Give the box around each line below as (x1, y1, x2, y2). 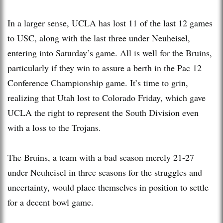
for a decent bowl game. (7, 196, 94, 208)
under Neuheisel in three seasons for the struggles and (7, 166, 202, 178)
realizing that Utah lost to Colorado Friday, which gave (7, 91, 206, 104)
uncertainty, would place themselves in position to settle (7, 181, 209, 193)
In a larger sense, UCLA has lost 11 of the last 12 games (7, 16, 213, 29)
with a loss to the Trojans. (7, 121, 101, 133)
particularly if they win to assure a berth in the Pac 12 (7, 61, 202, 74)
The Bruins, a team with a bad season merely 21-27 (7, 151, 194, 163)
